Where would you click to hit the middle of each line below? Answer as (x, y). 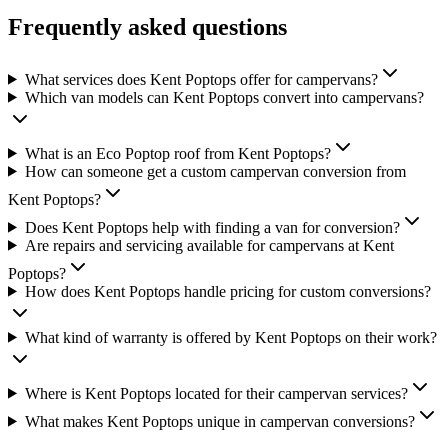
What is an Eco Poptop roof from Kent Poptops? (177, 153)
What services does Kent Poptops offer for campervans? (201, 79)
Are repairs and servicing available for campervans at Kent (209, 245)
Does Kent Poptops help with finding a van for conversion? (212, 227)
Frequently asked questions (147, 26)
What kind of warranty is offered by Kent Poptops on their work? (230, 337)
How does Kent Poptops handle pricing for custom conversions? (227, 291)
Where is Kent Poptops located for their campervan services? (216, 393)
